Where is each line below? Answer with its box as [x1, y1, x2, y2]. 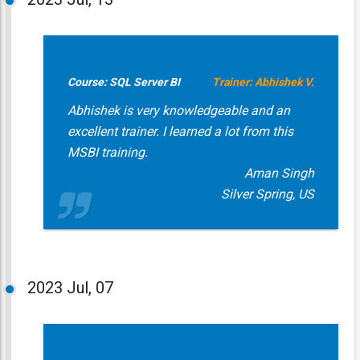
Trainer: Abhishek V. [211, 76, 314, 88]
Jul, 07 [66, 278, 113, 297]
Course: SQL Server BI [67, 76, 180, 88]
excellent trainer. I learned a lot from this [67, 124, 293, 139]
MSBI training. [67, 145, 148, 160]
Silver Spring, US [220, 186, 314, 202]
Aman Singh [243, 166, 314, 181]
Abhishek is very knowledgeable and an [67, 103, 290, 118]
